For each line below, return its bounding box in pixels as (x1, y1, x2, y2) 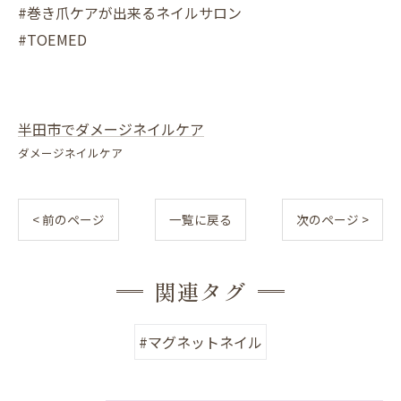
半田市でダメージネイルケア (18, 118, 204, 141)
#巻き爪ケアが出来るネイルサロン (18, 2, 242, 24)
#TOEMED (18, 29, 87, 51)
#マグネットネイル (139, 331, 262, 354)
